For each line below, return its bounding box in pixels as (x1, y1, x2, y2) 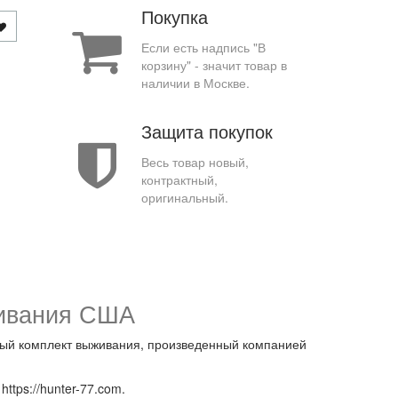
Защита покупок (140, 118, 273, 144)
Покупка (140, 4, 208, 29)
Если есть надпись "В (140, 38, 266, 56)
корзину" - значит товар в (140, 56, 287, 74)
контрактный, (140, 171, 218, 188)
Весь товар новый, (140, 153, 249, 171)
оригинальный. (140, 188, 228, 206)
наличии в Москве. (140, 74, 250, 92)
